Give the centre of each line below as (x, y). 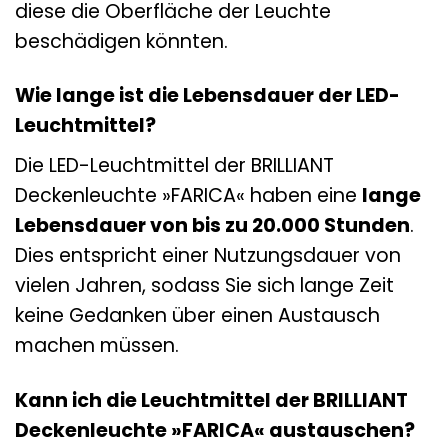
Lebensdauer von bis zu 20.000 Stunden (212, 226)
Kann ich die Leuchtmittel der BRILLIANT (211, 401)
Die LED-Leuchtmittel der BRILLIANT (174, 166)
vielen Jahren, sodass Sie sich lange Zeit (204, 286)
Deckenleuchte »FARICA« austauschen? (215, 431)
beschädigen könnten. (121, 41)
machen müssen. (97, 346)
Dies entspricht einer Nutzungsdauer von (208, 256)
